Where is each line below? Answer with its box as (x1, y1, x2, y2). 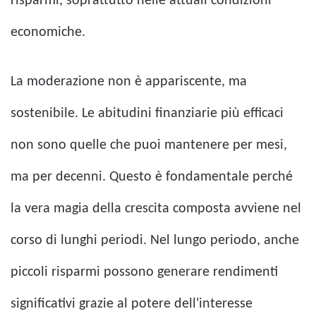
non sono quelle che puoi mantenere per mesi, (11, 138, 287, 153)
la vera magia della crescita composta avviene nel (11, 202, 301, 217)
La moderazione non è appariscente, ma (11, 75, 247, 90)
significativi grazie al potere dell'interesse (11, 297, 253, 312)
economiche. (11, 25, 85, 40)
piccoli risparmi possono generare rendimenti (11, 265, 278, 280)
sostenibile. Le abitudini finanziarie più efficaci (11, 107, 284, 121)
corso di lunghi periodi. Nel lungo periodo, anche (11, 233, 299, 248)
